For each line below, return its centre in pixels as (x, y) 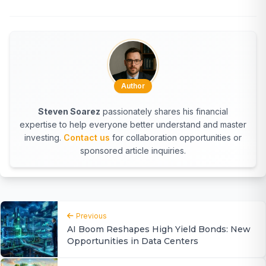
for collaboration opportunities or (176, 137)
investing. (44, 137)
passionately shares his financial (164, 111)
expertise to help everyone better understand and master (133, 124)
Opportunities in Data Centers (133, 241)
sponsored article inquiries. (133, 150)
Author (133, 85)
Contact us (87, 137)
